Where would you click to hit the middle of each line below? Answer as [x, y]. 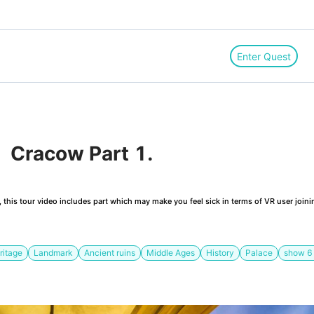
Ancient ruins [110, 253]
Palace [259, 253]
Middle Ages [171, 253]
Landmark [53, 253]
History [220, 253]
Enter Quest [264, 56]
